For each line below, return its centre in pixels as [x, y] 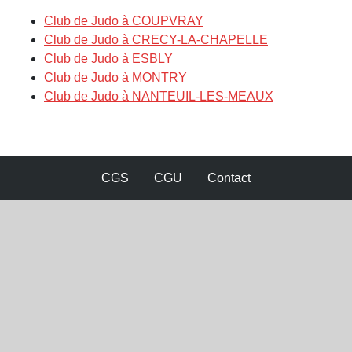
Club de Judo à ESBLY [108, 58]
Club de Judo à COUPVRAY [124, 20]
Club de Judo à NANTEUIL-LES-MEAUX [159, 96]
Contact [229, 178]
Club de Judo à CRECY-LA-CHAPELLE [156, 39]
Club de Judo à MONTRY [115, 77]
